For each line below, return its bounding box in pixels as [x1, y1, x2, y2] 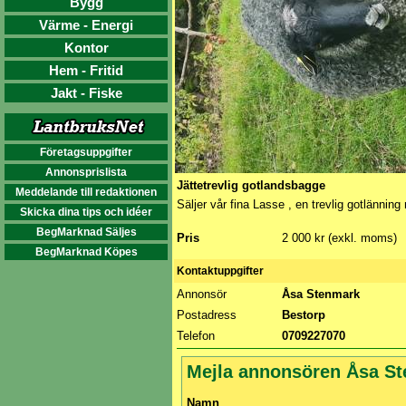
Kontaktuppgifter [177, 265, 264, 277]
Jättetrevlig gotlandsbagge [177, 179, 325, 192]
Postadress [177, 308, 240, 322]
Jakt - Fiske [50, 85, 122, 101]
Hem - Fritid [49, 63, 123, 78]
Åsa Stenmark [282, 287, 363, 301]
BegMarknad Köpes [34, 246, 138, 258]
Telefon [177, 329, 218, 343]
